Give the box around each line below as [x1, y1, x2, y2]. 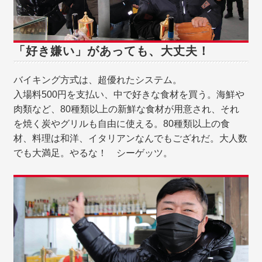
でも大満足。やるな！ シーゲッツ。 [13, 148, 173, 158]
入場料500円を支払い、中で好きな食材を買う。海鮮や [13, 89, 245, 100]
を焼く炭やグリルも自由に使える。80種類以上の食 [13, 119, 230, 129]
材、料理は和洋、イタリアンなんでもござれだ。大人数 [13, 133, 248, 144]
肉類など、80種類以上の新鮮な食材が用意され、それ [13, 104, 240, 115]
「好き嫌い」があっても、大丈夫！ [13, 44, 211, 58]
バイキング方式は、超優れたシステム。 [13, 75, 182, 85]
